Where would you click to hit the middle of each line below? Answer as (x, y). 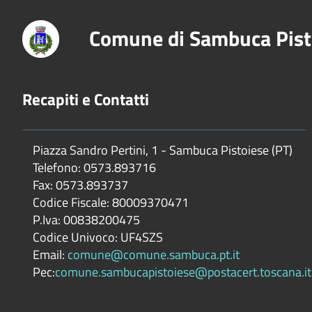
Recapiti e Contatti (86, 100)
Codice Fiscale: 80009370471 (111, 203)
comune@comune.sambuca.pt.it (154, 255)
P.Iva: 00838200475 (86, 220)
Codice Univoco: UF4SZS (98, 237)
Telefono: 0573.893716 (94, 168)
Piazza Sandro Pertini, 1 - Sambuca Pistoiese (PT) (163, 150)
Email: (50, 255)
